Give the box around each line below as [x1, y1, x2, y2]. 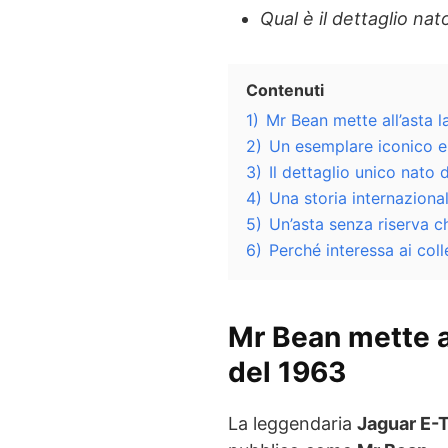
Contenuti [246, 79, 324, 100]
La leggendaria [228, 412, 357, 434]
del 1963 [228, 354, 346, 389]
